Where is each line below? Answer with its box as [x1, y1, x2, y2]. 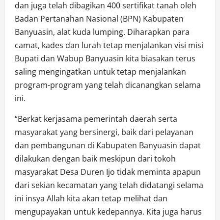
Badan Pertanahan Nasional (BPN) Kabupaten [15, 13, 184, 24]
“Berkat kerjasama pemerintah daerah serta [15, 113, 177, 124]
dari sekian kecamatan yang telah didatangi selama [15, 179, 203, 191]
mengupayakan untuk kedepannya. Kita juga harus [15, 206, 202, 217]
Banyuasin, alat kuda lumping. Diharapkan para [15, 26, 190, 37]
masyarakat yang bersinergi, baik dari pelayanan [15, 126, 193, 137]
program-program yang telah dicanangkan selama [15, 79, 201, 90]
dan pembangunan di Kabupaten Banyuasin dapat [15, 139, 201, 151]
